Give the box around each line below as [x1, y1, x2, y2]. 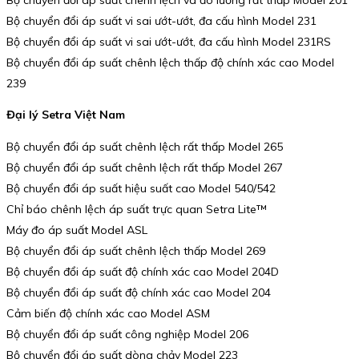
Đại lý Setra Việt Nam [6, 107, 125, 123]
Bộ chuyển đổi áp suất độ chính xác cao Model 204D [6, 264, 279, 279]
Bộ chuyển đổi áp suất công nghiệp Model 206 [6, 326, 248, 341]
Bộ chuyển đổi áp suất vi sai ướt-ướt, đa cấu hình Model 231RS [6, 34, 331, 49]
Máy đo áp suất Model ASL [6, 222, 147, 237]
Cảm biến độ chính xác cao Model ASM [6, 305, 210, 321]
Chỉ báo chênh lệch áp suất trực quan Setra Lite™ [6, 201, 267, 216]
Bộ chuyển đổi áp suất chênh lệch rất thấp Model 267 [6, 159, 283, 175]
